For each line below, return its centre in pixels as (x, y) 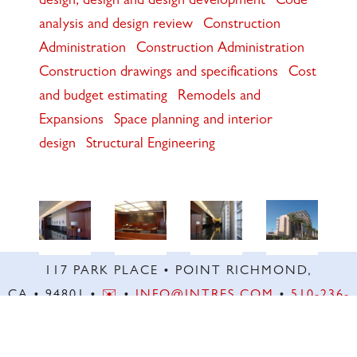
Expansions (71, 122)
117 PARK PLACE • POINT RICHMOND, (178, 271)
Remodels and (219, 98)
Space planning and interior (193, 122)
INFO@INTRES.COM (204, 295)
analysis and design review (116, 26)
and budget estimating (103, 98)
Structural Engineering (150, 145)
